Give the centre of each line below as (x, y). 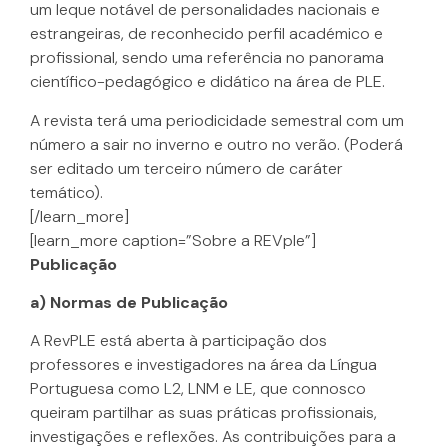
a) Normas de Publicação (129, 302)
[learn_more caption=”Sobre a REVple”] (173, 240)
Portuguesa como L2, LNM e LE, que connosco (198, 389)
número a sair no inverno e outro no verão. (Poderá (216, 144)
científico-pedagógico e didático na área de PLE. (207, 82)
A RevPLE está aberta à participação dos (178, 341)
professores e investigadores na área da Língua (203, 365)
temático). (66, 192)
